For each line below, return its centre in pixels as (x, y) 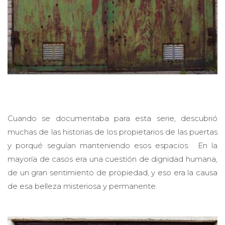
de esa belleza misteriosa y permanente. (82, 179)
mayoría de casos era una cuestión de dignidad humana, (113, 152)
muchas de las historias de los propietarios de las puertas (113, 125)
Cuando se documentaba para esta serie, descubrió (113, 111)
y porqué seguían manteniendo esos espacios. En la (113, 139)
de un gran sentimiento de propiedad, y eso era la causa (113, 166)
